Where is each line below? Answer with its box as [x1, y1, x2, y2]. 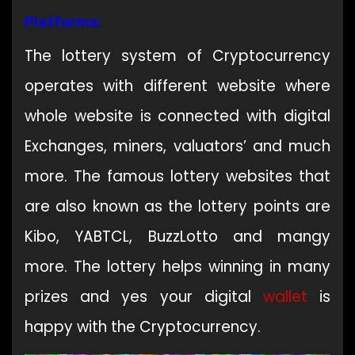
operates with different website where [25, 75, 330, 97]
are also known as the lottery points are [25, 196, 330, 218]
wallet [262, 286, 307, 308]
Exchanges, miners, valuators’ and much [25, 136, 330, 158]
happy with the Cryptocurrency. [25, 316, 261, 338]
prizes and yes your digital [25, 286, 263, 308]
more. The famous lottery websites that [25, 166, 330, 188]
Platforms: [25, 13, 101, 32]
